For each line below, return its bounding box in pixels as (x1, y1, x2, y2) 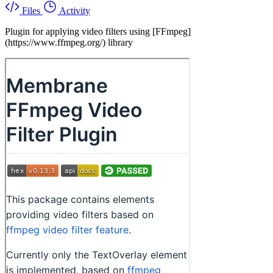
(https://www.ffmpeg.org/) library (5, 37, 133, 48)
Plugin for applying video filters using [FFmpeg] (5, 26, 191, 37)
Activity (59, 5, 90, 16)
